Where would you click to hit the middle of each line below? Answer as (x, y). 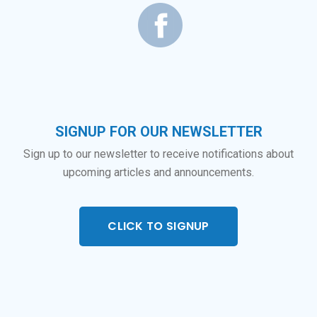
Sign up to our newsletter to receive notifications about (158, 154)
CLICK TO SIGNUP (158, 226)
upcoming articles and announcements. (158, 172)
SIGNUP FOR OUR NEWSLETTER (158, 131)
